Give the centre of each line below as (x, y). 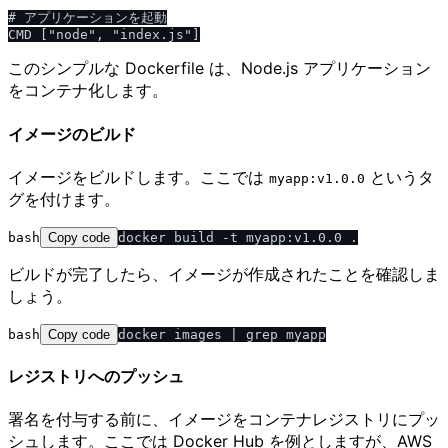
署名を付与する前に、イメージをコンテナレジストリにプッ (224, 419)
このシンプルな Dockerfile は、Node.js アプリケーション (219, 68)
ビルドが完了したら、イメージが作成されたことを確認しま (224, 273)
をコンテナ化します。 (88, 90)
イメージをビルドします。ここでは (138, 176)
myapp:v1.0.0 (317, 178)
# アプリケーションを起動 (87, 18)
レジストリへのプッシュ (96, 376)
